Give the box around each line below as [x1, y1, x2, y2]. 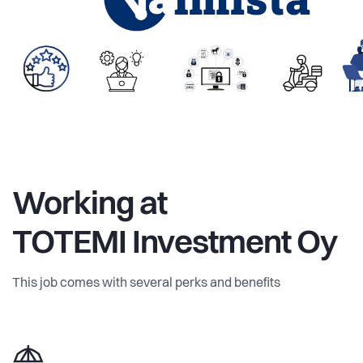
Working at [12, 189, 167, 222]
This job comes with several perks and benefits [12, 276, 280, 290]
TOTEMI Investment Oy [12, 228, 337, 261]
